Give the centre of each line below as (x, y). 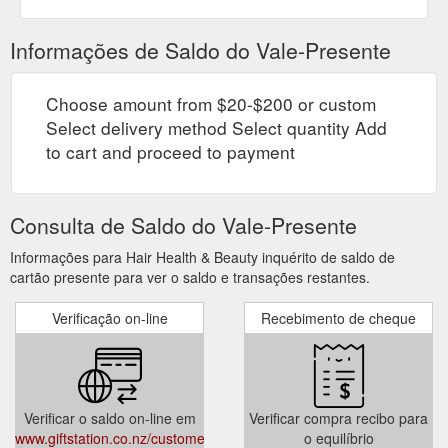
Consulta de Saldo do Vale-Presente (183, 224)
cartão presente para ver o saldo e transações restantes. (190, 276)
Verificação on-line (109, 317)
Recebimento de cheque (338, 317)
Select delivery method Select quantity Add (216, 127)
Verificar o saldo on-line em (109, 417)
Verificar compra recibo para (338, 417)
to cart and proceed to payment (170, 151)
